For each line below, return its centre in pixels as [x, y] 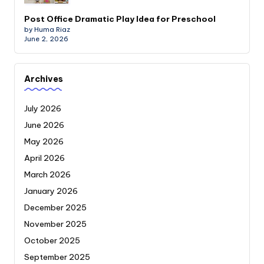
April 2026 [44, 158]
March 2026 [47, 174]
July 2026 [43, 108]
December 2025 [55, 207]
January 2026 [51, 191]
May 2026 [44, 141]
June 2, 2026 [46, 39]
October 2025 [52, 240]
